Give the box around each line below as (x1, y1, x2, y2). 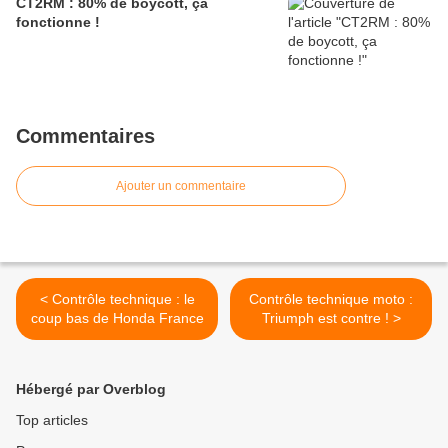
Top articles (16, 411, 88, 428)
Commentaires (16, 124, 155, 147)
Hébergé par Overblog (16, 380, 166, 397)
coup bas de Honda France (30, 309, 204, 326)
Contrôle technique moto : (249, 290, 413, 307)
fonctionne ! (16, 13, 100, 30)
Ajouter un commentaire (116, 178, 246, 193)
